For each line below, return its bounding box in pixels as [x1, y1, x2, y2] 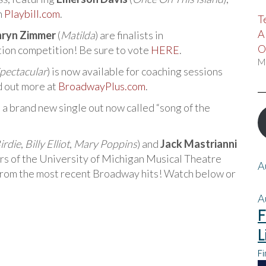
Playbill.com [4, 7, 60, 21]
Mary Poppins [74, 137, 137, 151]
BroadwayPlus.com [58, 80, 145, 93]
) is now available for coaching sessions [47, 65, 223, 78]
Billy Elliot [25, 137, 69, 151]
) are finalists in [95, 28, 163, 42]
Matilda [61, 28, 95, 42]
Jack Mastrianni [160, 137, 237, 151]
